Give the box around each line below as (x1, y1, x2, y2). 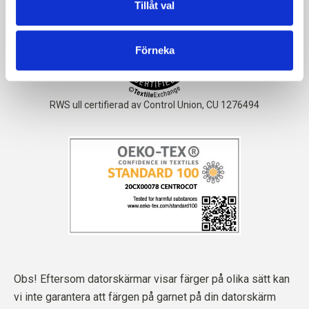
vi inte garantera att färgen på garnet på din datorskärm (14, 290, 276, 304)
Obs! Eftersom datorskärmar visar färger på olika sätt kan (14, 272, 290, 286)
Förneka (134, 44, 175, 57)
